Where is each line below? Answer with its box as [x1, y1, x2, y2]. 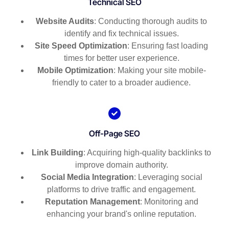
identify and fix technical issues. [64, 29, 179, 38]
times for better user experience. [63, 54, 179, 63]
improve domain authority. [75, 161, 168, 170]
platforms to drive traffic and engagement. [47, 185, 196, 194]
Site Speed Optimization [35, 41, 128, 51]
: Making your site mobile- [113, 66, 206, 75]
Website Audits [36, 17, 95, 26]
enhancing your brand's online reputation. [47, 210, 197, 219]
